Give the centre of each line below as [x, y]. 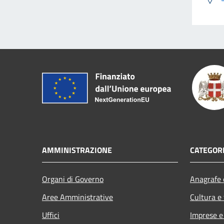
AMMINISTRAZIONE [77, 150]
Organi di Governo [73, 179]
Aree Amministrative [77, 197]
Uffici [51, 215]
